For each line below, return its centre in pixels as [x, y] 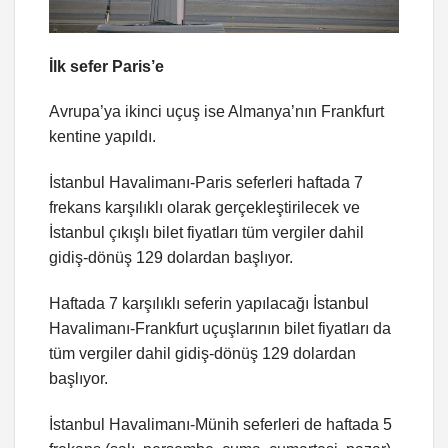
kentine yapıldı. [102, 137]
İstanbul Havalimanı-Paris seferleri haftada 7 [206, 183]
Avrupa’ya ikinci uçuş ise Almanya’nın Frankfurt [216, 112]
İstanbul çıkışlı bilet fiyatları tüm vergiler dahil [206, 233]
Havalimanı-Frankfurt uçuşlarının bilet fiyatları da [220, 328]
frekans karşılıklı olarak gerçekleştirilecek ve [204, 208]
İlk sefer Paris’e [106, 66]
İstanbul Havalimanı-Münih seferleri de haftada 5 [220, 424]
